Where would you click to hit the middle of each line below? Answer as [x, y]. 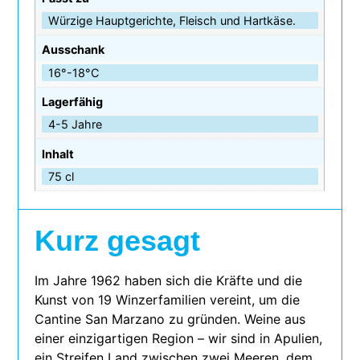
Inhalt [57, 153]
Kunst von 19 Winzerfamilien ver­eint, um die [168, 300]
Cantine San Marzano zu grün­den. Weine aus [170, 319]
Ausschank [73, 50]
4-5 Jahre [75, 125]
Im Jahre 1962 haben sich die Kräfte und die [169, 281]
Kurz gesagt [118, 241]
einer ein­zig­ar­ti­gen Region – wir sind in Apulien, [179, 339]
